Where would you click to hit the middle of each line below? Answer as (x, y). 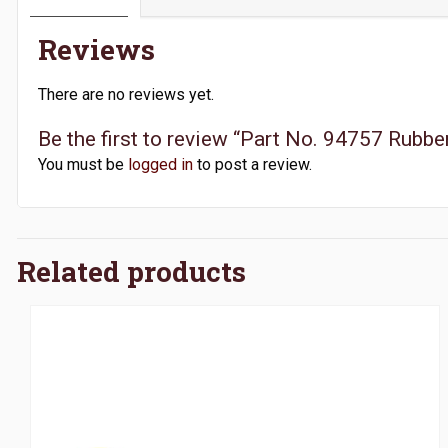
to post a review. (252, 164)
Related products (131, 271)
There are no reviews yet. (126, 94)
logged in (160, 164)
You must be (83, 164)
